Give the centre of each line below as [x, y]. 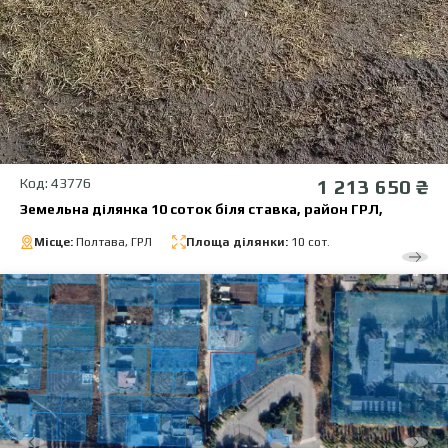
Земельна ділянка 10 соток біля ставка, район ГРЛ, [201, 209]
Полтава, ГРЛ [114, 242]
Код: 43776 [55, 183]
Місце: [55, 242]
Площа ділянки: [237, 242]
